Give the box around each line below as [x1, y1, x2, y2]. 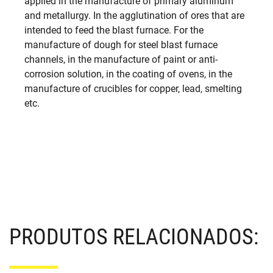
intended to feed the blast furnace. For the [24, 24, 204, 37]
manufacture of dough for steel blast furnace [24, 39, 218, 51]
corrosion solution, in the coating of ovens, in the [24, 68, 232, 80]
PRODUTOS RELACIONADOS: [9, 224, 258, 250]
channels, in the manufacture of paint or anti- [24, 54, 218, 66]
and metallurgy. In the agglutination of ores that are [24, 10, 244, 22]
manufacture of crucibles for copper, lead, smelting [24, 83, 242, 95]
